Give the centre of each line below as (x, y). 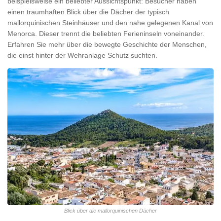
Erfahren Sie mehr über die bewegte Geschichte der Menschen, (107, 45)
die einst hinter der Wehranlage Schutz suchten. (82, 55)
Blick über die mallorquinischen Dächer (110, 210)
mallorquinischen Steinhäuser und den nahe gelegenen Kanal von (110, 23)
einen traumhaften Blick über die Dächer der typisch (88, 12)
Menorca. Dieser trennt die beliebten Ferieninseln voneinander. (106, 34)
